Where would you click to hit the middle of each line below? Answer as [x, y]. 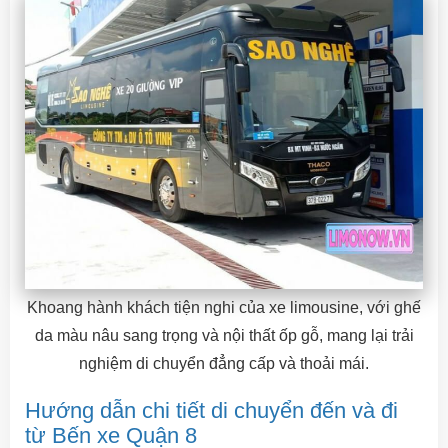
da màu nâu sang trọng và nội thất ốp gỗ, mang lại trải [224, 335]
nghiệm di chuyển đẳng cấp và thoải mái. [224, 363]
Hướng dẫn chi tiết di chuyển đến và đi [211, 410]
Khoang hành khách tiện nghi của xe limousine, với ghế [224, 307]
